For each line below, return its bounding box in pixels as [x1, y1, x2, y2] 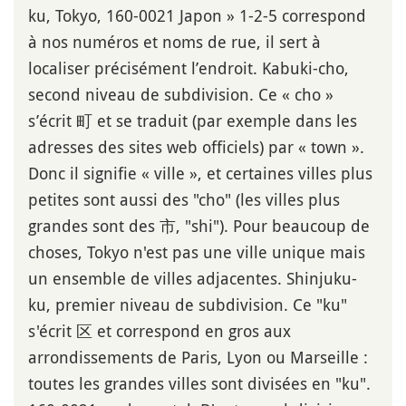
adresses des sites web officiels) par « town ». [28, 135, 364, 158]
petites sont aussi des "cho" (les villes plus [28, 188, 340, 210]
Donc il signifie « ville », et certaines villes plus [28, 161, 372, 184]
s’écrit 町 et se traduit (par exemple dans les [28, 109, 357, 131]
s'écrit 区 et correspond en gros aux [28, 319, 291, 342]
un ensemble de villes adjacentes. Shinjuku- [28, 266, 357, 289]
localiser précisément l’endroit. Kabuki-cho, [28, 56, 349, 79]
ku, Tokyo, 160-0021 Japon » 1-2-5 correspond [28, 4, 366, 26]
